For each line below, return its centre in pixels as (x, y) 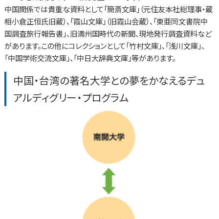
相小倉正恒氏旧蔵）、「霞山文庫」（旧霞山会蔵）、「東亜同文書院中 (106, 21)
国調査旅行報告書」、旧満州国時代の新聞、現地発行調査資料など (108, 33)
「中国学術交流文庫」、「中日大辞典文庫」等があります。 (90, 58)
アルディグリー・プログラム (71, 97)
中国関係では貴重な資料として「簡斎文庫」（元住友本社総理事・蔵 (108, 9)
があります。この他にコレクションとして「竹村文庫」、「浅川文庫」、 (104, 46)
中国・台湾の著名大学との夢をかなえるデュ (109, 80)
